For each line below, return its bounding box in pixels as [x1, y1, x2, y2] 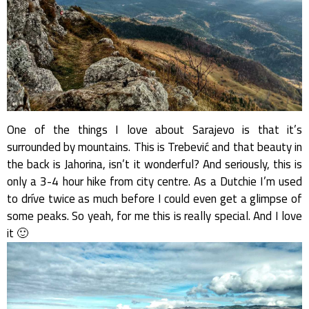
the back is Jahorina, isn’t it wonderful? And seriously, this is [7, 152, 302, 175]
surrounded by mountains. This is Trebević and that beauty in [7, 135, 302, 158]
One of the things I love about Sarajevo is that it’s [7, 118, 302, 141]
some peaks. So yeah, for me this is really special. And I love [7, 204, 302, 227]
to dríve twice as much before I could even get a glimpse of [7, 187, 302, 210]
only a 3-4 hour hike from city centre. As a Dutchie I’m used [7, 170, 302, 192]
